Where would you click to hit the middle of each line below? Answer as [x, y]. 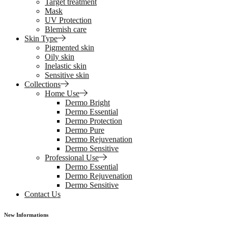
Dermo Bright [88, 103]
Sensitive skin [67, 75]
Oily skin [60, 57]
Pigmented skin [69, 48]
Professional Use [72, 158]
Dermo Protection [94, 121]
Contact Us [42, 194]
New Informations [26, 215]
